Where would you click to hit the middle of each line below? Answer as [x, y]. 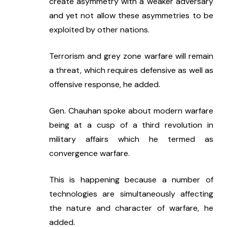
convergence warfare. [89, 154]
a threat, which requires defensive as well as [131, 70]
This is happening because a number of [131, 180]
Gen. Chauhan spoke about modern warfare [131, 111]
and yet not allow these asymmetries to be [131, 16]
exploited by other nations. [99, 30]
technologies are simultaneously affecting [131, 194]
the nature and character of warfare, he [131, 208]
